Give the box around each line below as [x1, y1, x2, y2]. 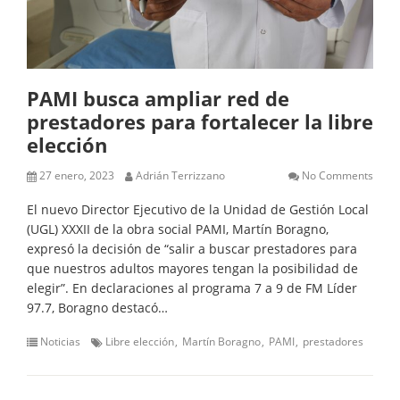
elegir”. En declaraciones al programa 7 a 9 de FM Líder [27, 279, 357, 297]
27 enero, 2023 [39, 168, 114, 184]
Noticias [40, 334, 80, 350]
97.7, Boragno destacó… [27, 299, 168, 317]
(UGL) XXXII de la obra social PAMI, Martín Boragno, [27, 221, 329, 238]
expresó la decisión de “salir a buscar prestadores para [27, 240, 357, 258]
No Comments [302, 168, 373, 184]
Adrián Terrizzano [136, 168, 225, 184]
